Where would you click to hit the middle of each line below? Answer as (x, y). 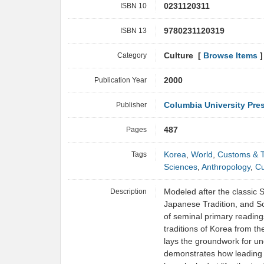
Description (128, 192)
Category (132, 55)
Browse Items (230, 56)
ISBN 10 (133, 6)
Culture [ (184, 56)
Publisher (131, 105)
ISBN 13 (133, 31)
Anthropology (226, 167)
